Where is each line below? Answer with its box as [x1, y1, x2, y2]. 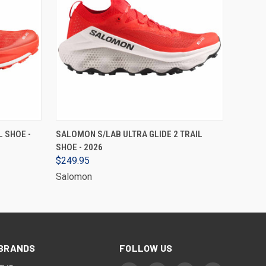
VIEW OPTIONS [115, 125, 164, 134]
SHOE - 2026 [56, 142, 103, 153]
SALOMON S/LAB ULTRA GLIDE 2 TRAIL [56, 129, 202, 140]
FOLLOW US [119, 242, 173, 254]
